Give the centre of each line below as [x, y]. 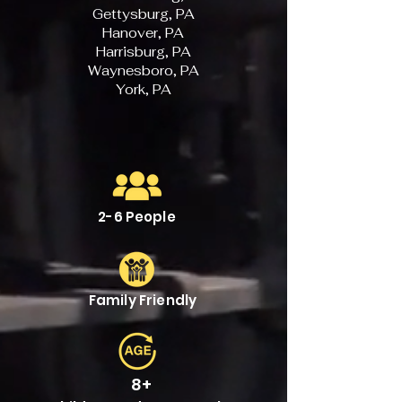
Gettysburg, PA [143, 14]
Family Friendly [143, 300]
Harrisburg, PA [143, 52]
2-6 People [137, 217]
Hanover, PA [143, 33]
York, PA [143, 89]
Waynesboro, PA [143, 70]
